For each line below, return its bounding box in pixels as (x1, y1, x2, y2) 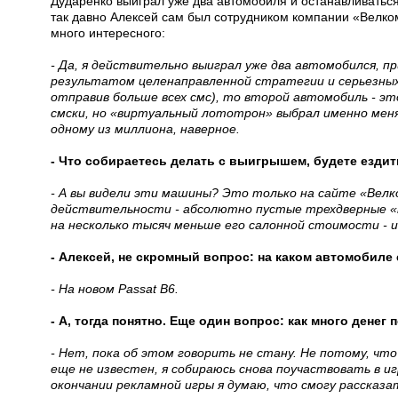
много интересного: (51, 26, 165, 40)
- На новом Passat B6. (51, 282, 179, 296)
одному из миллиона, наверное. (51, 122, 240, 136)
